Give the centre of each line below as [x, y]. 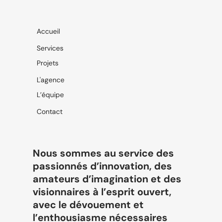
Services [50, 48]
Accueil [48, 31]
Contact [49, 111]
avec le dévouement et [88, 204]
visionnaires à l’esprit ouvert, [102, 192]
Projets [47, 63]
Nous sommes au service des [103, 153]
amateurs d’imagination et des [107, 179]
